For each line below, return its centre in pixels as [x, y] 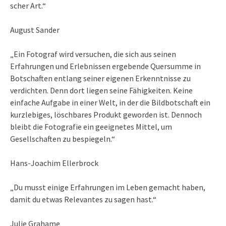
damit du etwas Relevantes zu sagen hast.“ [83, 200]
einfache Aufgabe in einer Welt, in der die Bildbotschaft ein [110, 103]
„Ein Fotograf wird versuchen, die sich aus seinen [93, 54]
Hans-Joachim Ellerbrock [54, 163]
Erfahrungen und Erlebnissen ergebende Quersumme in [105, 66]
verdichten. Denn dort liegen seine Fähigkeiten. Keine [101, 91]
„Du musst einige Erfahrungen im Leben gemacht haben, [108, 187]
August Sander [35, 30]
